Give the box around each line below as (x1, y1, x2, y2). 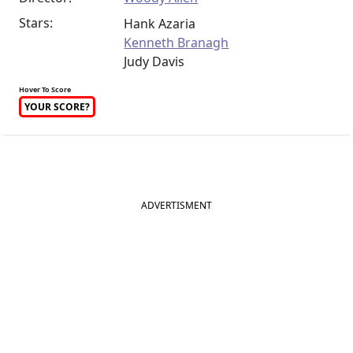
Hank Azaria (124, 15, 196, 33)
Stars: (19, 14, 54, 32)
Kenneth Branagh (124, 34, 229, 52)
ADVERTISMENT (141, 199, 212, 213)
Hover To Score (19, 84, 72, 95)
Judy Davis (124, 53, 185, 71)
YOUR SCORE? (24, 100, 91, 114)
